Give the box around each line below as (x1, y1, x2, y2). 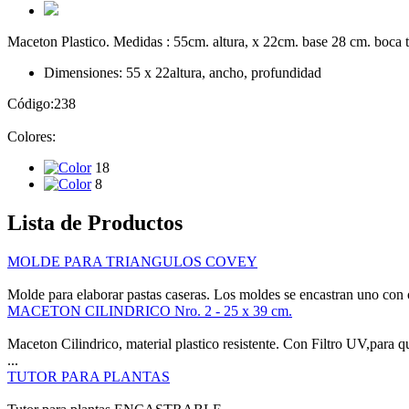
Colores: (7, 128, 56, 144)
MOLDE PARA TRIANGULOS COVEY (7, 253, 257, 269)
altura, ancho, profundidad (170, 64, 321, 80)
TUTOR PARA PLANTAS (7, 368, 170, 384)
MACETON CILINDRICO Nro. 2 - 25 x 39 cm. (7, 302, 292, 319)
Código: (7, 95, 54, 111)
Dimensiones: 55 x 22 (44, 64, 170, 80)
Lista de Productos (7, 210, 183, 235)
